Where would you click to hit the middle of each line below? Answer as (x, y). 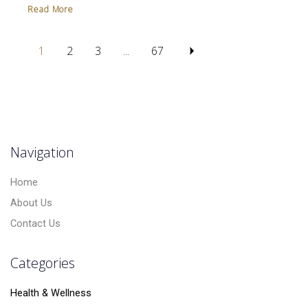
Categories (43, 263)
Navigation (42, 153)
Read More (51, 10)
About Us (31, 203)
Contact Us (35, 224)
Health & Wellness (51, 293)
